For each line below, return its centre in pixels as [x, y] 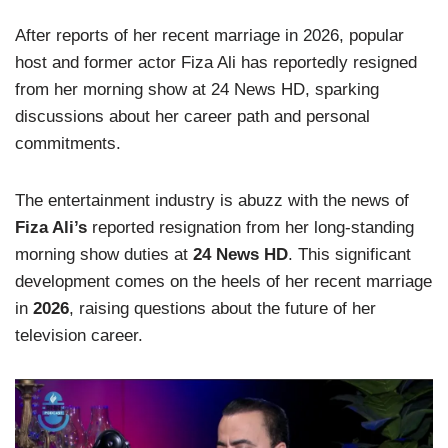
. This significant [349, 254]
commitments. [68, 143]
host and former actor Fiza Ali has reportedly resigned [216, 62]
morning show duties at [104, 254]
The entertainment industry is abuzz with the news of [212, 200]
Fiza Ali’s [51, 227]
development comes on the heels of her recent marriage [223, 281]
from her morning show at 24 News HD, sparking [197, 89]
